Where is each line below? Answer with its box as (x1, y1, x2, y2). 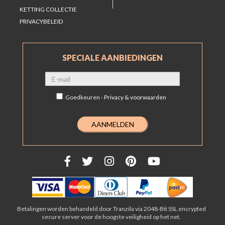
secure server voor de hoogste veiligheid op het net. (42, 212, 181, 220)
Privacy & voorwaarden (104, 93, 166, 101)
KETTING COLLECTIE (20, 6, 77, 14)
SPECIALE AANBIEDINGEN (62, 53, 163, 63)
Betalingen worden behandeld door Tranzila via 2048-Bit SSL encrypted (17, 204, 206, 212)
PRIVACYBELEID (20, 18, 63, 26)
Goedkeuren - (65, 93, 104, 101)
